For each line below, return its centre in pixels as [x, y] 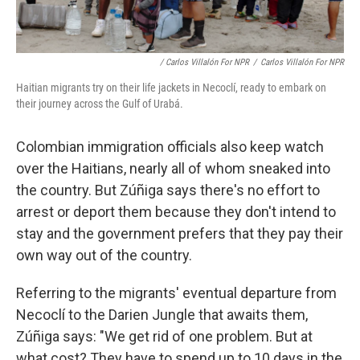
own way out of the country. [104, 255]
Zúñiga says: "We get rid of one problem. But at [164, 336]
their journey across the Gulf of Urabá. [100, 103]
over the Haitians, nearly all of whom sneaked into [173, 168]
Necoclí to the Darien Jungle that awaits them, [162, 314]
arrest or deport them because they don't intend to [176, 211]
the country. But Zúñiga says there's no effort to [168, 190]
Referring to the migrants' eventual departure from [176, 292]
